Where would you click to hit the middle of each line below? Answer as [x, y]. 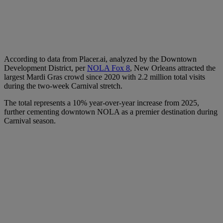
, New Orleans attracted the [173, 68]
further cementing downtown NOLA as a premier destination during [111, 111]
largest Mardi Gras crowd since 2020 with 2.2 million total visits [105, 77]
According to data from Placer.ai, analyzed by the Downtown [100, 59]
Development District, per [46, 68]
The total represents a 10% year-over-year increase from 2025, [102, 103]
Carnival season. [30, 120]
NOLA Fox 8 [109, 68]
